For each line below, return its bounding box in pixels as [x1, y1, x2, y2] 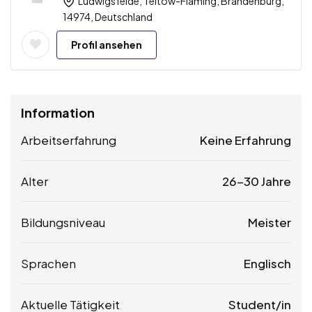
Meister [248, 214, 291, 230]
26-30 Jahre [222, 173, 291, 189]
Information [21, 104, 95, 120]
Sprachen [21, 255, 76, 271]
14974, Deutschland [62, 10, 153, 23]
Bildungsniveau [21, 214, 105, 230]
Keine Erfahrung [200, 132, 291, 148]
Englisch [244, 255, 291, 271]
